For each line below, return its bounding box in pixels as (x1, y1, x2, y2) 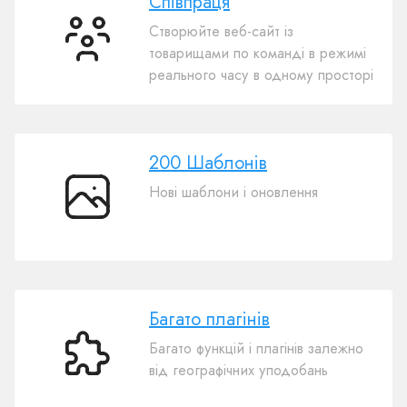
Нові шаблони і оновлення (149, 182, 318, 203)
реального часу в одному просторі (149, 65, 373, 86)
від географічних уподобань (149, 360, 328, 382)
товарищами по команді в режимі (149, 43, 366, 65)
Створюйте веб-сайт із (149, 21, 293, 43)
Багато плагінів (149, 306, 270, 333)
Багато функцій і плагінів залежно (149, 338, 363, 360)
